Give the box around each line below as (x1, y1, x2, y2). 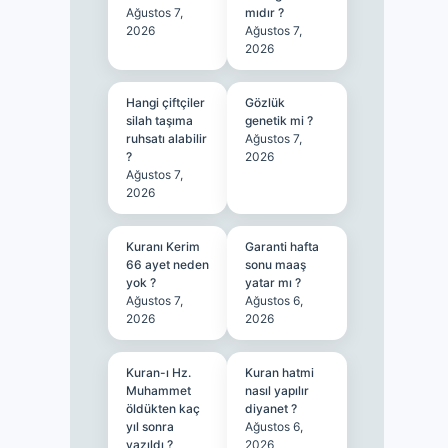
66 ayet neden (125, 257, 209, 272)
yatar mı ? (245, 275, 302, 290)
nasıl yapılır (245, 383, 310, 398)
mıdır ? (245, 5, 285, 20)
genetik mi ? (245, 113, 314, 128)
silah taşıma (125, 113, 193, 128)
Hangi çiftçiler (125, 95, 205, 110)
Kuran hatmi (245, 365, 315, 380)
